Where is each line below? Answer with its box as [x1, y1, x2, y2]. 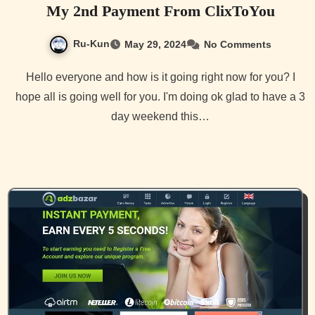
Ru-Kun [73, 38, 110, 50]
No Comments [204, 39, 271, 51]
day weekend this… [111, 110, 210, 122]
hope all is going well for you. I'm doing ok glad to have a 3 [15, 90, 305, 103]
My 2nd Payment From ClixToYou [46, 2, 275, 20]
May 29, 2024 [124, 39, 186, 51]
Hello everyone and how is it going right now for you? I [25, 70, 34, 83]
